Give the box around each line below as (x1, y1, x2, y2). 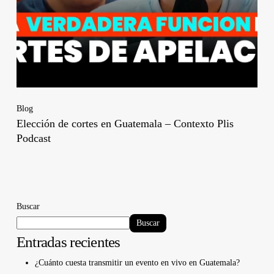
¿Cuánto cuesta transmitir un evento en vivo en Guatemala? (34, 258, 240, 268)
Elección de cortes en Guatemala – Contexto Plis (16, 117, 234, 130)
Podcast (16, 132, 51, 145)
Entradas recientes (16, 234, 120, 251)
